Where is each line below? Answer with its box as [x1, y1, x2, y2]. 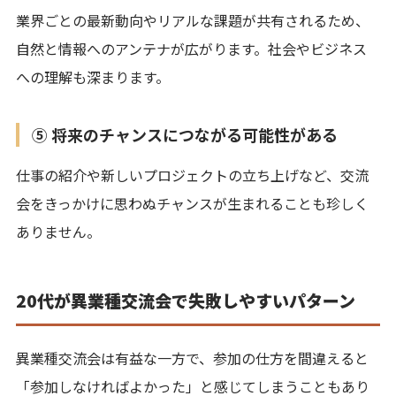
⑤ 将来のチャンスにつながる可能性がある [32, 122, 338, 146]
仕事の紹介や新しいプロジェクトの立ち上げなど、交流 [16, 164, 369, 186]
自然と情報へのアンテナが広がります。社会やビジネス [16, 37, 367, 59]
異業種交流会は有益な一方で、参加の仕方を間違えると [16, 346, 369, 369]
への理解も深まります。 [16, 65, 170, 88]
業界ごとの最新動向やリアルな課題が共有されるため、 [16, 9, 369, 31]
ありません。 [16, 220, 101, 242]
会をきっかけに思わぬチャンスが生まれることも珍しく [16, 192, 369, 214]
